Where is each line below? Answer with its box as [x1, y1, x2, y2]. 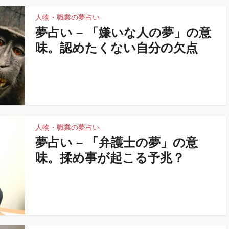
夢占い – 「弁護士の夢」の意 [35, 135, 198, 149]
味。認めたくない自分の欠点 [35, 41, 198, 55]
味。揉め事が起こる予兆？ [35, 151, 185, 165]
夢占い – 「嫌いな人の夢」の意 [35, 26, 211, 39]
